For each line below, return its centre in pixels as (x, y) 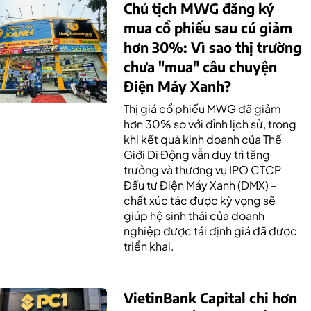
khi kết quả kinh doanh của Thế (203, 139)
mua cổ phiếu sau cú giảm (208, 27)
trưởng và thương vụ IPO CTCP (202, 169)
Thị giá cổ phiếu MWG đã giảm (202, 108)
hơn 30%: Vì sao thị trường (212, 47)
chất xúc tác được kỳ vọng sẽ (200, 200)
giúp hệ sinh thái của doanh (194, 215)
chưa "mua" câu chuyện (200, 66)
